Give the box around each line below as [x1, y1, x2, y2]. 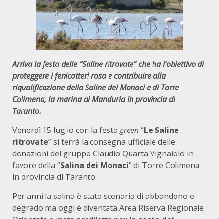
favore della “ [12, 160, 60, 171]
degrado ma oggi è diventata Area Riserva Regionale [12, 202, 204, 213]
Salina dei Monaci [60, 160, 129, 171]
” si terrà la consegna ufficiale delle [48, 136, 175, 147]
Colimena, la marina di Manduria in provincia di [12, 94, 175, 105]
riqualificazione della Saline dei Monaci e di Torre [12, 82, 179, 93]
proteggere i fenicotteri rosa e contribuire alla [12, 70, 166, 81]
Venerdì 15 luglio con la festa [12, 125, 120, 135]
